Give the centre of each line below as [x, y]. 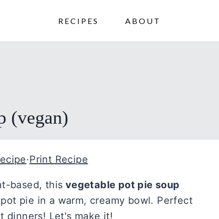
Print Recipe [59, 159]
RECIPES [79, 21]
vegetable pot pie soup [121, 185]
